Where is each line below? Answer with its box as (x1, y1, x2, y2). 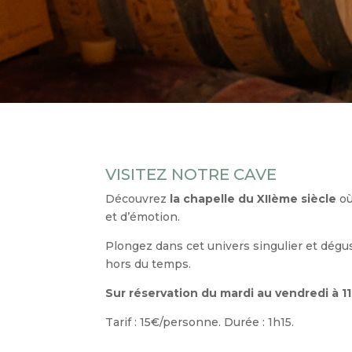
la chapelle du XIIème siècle (170, 191, 337, 206)
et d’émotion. (105, 209, 181, 224)
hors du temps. (105, 256, 192, 271)
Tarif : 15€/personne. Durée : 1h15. (105, 314, 295, 329)
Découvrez (105, 191, 170, 206)
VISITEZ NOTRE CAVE (105, 164, 277, 184)
